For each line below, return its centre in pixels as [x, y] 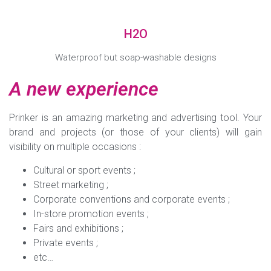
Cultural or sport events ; [84, 170]
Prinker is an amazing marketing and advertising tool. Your [135, 118]
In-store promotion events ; [91, 214]
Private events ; [66, 243]
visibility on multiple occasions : [75, 147]
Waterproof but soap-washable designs [135, 58]
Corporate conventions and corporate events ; [132, 199]
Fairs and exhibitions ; [78, 228]
